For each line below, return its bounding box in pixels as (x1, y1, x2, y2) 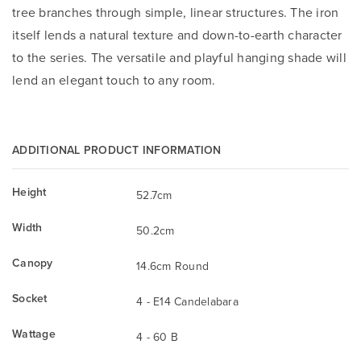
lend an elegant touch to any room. (12, 71, 216, 89)
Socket (12, 290, 48, 307)
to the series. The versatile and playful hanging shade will (12, 48, 346, 67)
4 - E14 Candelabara (136, 293, 239, 310)
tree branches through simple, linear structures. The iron (12, 3, 339, 22)
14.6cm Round (136, 258, 209, 275)
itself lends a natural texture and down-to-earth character (12, 26, 342, 44)
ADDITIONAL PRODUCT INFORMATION (12, 142, 222, 159)
